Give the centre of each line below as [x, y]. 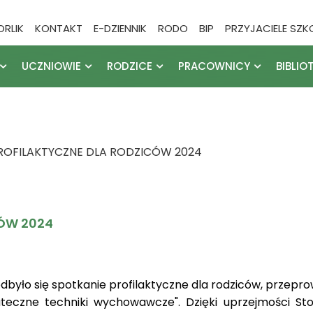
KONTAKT [59, 28]
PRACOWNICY [214, 66]
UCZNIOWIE [51, 66]
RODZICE [129, 66]
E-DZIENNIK [121, 28]
